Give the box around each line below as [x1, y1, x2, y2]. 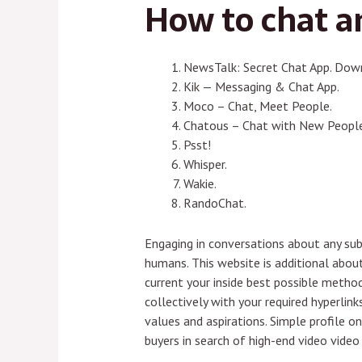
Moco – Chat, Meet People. [183, 97, 332, 114]
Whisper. [183, 155, 227, 172]
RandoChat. [183, 194, 246, 211]
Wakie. [183, 175, 217, 192]
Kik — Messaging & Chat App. [183, 78, 339, 95]
